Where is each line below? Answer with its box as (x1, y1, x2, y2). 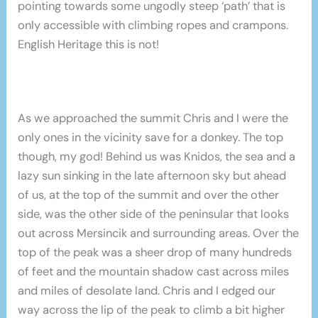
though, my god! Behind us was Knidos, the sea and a (18, 149, 296, 165)
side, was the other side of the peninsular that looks (18, 207, 290, 222)
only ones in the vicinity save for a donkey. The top (18, 130, 284, 146)
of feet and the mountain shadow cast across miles (18, 264, 290, 280)
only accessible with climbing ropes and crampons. (18, 18, 289, 33)
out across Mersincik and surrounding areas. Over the (18, 226, 300, 241)
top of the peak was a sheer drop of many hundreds (18, 245, 292, 261)
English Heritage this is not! (18, 37, 160, 53)
